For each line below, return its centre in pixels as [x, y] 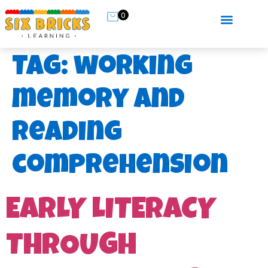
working [133, 69]
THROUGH [71, 248]
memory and [98, 102]
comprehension [120, 168]
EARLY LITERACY [111, 212]
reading [67, 135]
